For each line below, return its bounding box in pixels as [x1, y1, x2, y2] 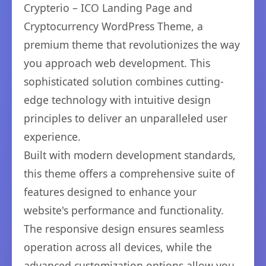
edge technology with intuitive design [24, 93, 211, 107]
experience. [24, 129, 81, 144]
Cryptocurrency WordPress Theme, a [24, 19, 203, 33]
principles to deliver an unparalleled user [24, 111, 227, 125]
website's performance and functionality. [24, 203, 224, 217]
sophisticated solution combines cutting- [24, 74, 224, 88]
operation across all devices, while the [24, 240, 212, 254]
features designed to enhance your [24, 185, 197, 199]
